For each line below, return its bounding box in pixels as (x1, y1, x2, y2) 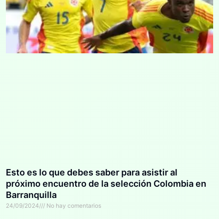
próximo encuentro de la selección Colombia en (6, 178, 206, 189)
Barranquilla (6, 190, 57, 200)
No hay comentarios (45, 202, 101, 210)
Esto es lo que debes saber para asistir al (6, 167, 177, 178)
